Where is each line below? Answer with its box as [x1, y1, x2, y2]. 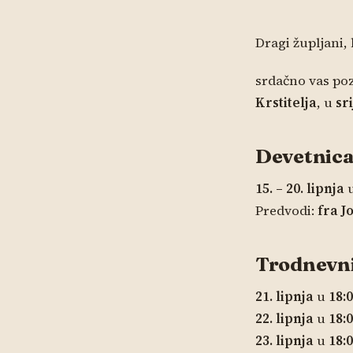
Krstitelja [255, 94, 317, 113]
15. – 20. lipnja [255, 180, 344, 199]
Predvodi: [255, 202, 318, 221]
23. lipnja [255, 332, 314, 351]
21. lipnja [255, 288, 314, 307]
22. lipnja [255, 310, 314, 329]
